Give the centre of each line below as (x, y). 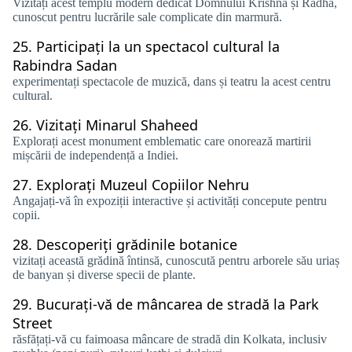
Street (33, 323)
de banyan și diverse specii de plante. (104, 275)
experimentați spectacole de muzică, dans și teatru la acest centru (172, 81)
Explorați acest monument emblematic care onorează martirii (162, 141)
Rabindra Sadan (65, 65)
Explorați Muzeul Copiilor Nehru (143, 185)
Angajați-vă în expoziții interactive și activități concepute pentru (170, 201)
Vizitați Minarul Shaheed (117, 125)
